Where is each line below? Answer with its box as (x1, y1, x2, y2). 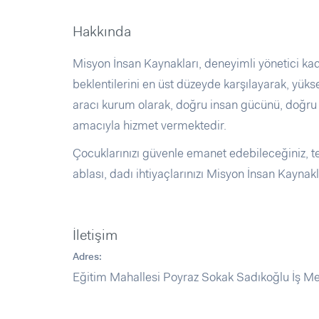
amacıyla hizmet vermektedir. (73, 117, 226, 133)
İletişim (73, 226, 117, 244)
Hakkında (73, 22, 131, 41)
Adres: (73, 250, 102, 263)
